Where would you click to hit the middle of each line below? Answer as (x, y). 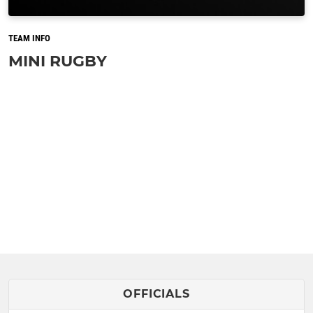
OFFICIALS (156, 293)
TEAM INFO (29, 38)
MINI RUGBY (58, 61)
